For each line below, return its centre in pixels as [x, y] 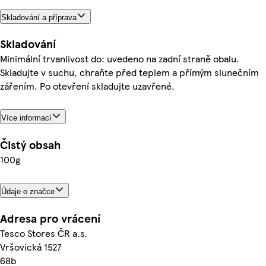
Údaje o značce [28, 192]
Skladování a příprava [39, 17]
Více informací [26, 118]
